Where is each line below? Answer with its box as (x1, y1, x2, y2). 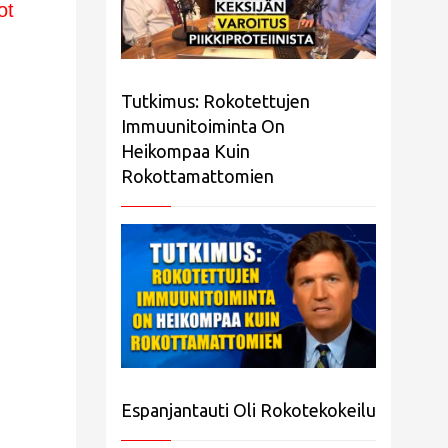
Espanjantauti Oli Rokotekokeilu (121, 399, 376, 420)
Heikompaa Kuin (121, 141, 250, 162)
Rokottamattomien (121, 166, 274, 187)
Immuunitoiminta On (121, 116, 285, 137)
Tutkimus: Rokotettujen (121, 91, 310, 112)
